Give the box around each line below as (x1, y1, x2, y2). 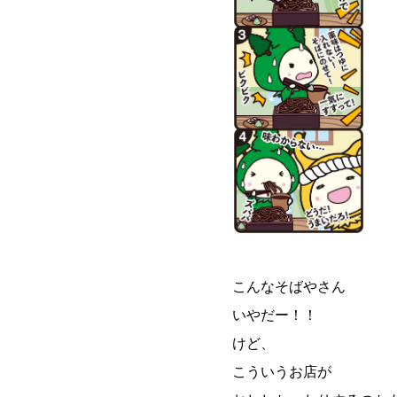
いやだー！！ (232, 307, 317, 323)
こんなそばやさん (232, 279, 346, 294)
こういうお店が (232, 364, 331, 379)
